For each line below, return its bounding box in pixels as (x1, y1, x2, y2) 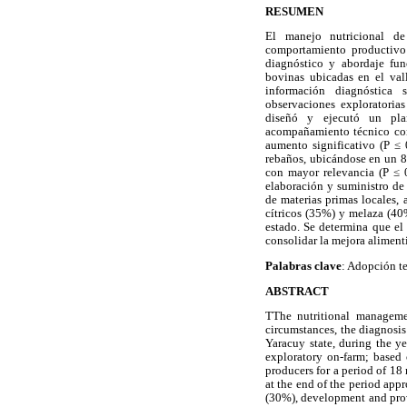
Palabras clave (265, 259, 342, 273)
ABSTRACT (265, 284, 329, 298)
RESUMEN (265, 5, 323, 18)
